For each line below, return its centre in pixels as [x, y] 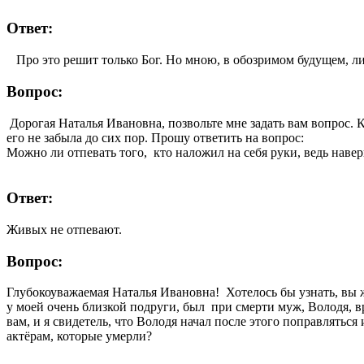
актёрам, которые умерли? [79, 336]
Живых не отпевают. [64, 229]
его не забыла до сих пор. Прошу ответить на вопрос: [155, 137]
